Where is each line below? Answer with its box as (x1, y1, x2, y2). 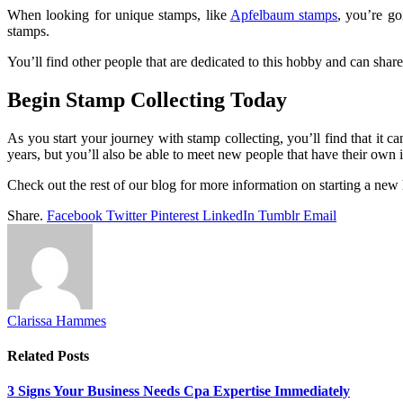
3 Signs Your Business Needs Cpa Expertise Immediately (7, 383, 350, 399)
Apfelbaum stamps (229, 7, 338, 23)
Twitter (106, 207, 147, 223)
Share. (7, 207, 43, 223)
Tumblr (258, 207, 300, 223)
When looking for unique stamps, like (7, 7, 230, 23)
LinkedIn (202, 207, 255, 223)
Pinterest (150, 207, 199, 223)
